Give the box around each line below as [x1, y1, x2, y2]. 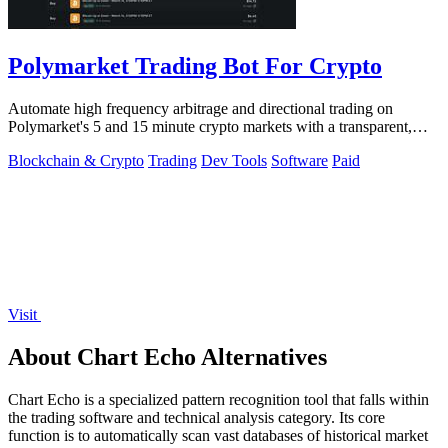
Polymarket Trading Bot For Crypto [8, 52, 382, 79]
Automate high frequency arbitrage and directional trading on [8, 99, 393, 117]
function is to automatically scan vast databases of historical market [8, 426, 428, 444]
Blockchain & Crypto [8, 151, 144, 169]
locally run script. [8, 135, 117, 153]
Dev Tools [201, 151, 267, 169]
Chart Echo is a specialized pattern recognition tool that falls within [8, 390, 429, 408]
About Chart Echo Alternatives [8, 343, 327, 370]
